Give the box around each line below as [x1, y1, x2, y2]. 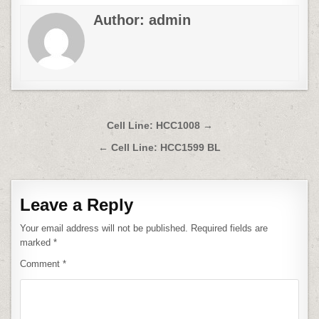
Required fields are [191, 223, 268, 234]
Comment [20, 258, 63, 269]
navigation [7, 136, 108, 158]
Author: [93, 12, 150, 28]
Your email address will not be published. [20, 223, 189, 234]
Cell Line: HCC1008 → [106, 120, 213, 131]
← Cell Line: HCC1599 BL [98, 142, 221, 153]
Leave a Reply [20, 195, 134, 214]
